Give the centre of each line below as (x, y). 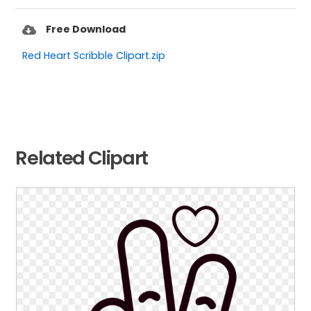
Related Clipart (82, 158)
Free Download (86, 29)
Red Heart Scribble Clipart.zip (94, 55)
